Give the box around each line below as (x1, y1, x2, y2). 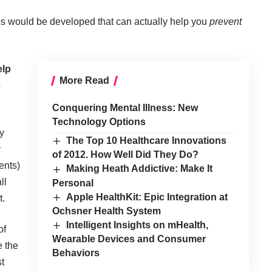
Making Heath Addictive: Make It (66, 163, 213, 174)
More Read (59, 75, 109, 86)
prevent (209, 16, 242, 27)
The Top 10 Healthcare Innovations (66, 135, 227, 146)
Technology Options (52, 117, 146, 127)
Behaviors (52, 248, 100, 259)
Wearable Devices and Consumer (52, 234, 206, 245)
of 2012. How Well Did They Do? (52, 149, 199, 160)
